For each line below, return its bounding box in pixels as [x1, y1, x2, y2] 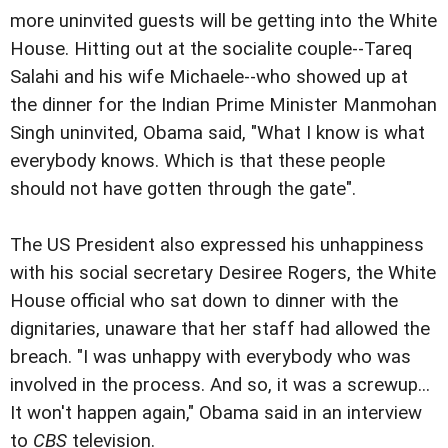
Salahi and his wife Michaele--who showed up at [10, 66, 408, 88]
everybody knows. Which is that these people [10, 150, 385, 172]
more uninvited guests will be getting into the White [10, 10, 437, 32]
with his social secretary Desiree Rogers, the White [10, 262, 436, 284]
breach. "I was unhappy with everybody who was [10, 346, 411, 368]
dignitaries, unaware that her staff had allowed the [10, 318, 430, 340]
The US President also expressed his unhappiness [10, 234, 424, 256]
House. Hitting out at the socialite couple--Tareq [10, 38, 412, 60]
